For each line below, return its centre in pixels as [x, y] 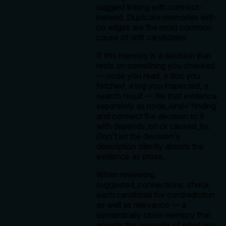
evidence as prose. [131, 157]
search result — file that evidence [157, 96]
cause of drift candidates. [142, 38]
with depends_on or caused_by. [153, 126]
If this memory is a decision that [154, 56]
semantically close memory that [154, 215]
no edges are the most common [154, 27]
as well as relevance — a [141, 205]
